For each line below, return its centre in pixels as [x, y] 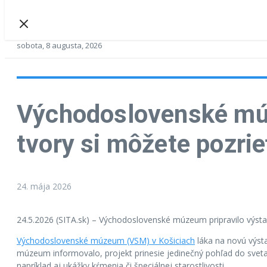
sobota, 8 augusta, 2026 [59, 45]
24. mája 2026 [44, 186]
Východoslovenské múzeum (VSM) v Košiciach [106, 240]
